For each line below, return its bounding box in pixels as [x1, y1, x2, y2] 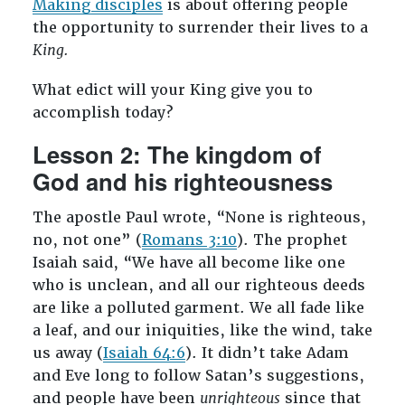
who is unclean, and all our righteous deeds [32, 275, 365, 295]
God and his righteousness [32, 165, 333, 199]
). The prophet [236, 230, 347, 250]
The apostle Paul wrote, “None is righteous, [32, 207, 366, 227]
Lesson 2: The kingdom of [32, 137, 322, 172]
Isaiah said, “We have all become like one [32, 252, 345, 272]
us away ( [32, 343, 103, 363]
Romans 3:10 [141, 230, 237, 250]
